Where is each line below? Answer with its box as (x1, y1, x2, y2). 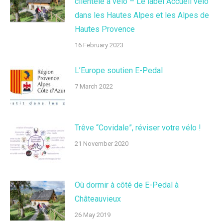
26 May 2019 (75, 211, 111, 219)
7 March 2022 (75, 83, 113, 90)
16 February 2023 (75, 41, 123, 49)
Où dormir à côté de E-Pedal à (75, 180, 179, 190)
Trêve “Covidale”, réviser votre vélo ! (75, 123, 201, 132)
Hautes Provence (75, 24, 135, 34)
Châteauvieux (75, 194, 121, 204)
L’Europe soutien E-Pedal (75, 66, 163, 75)
